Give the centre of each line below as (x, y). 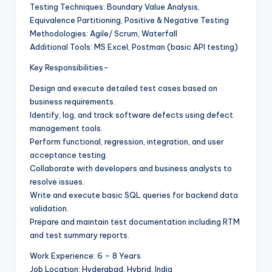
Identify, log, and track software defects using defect (131, 114)
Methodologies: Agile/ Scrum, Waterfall (104, 33)
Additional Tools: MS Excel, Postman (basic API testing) (134, 46)
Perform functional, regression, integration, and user (127, 141)
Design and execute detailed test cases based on (124, 88)
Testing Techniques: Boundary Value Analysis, (115, 6)
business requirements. (73, 101)
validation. (49, 208)
